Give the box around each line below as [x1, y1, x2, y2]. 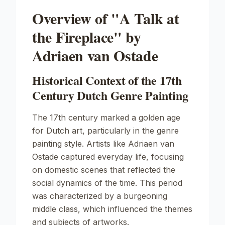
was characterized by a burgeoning [32, 191, 167, 201]
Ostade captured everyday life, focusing [32, 152, 184, 162]
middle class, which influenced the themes [32, 204, 192, 214]
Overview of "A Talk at [32, 7, 179, 29]
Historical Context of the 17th [32, 71, 182, 89]
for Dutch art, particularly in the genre [32, 126, 179, 136]
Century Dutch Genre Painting [32, 86, 188, 104]
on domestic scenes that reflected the [32, 165, 175, 175]
